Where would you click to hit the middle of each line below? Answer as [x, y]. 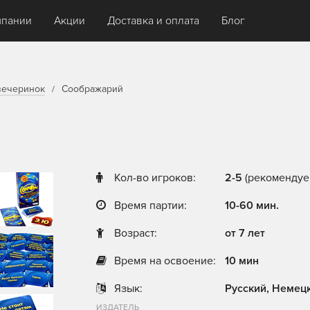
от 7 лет [245, 233]
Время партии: [151, 206]
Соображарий [92, 89]
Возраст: [136, 233]
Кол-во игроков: [155, 178]
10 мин [241, 261]
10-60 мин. [252, 206]
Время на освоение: [165, 261]
